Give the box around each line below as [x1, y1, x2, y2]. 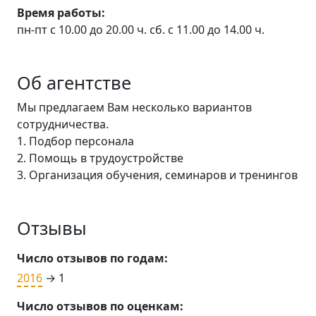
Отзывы [17, 216, 87, 241]
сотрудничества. [17, 116, 109, 133]
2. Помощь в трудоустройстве [17, 150, 183, 166]
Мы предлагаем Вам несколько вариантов [17, 99, 252, 116]
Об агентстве [17, 71, 131, 95]
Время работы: [17, 5, 105, 21]
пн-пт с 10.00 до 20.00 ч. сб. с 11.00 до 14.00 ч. [17, 22, 265, 38]
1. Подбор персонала [17, 133, 134, 150]
